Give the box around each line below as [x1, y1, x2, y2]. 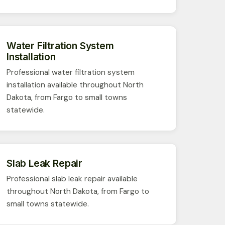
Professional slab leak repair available [7, 173, 138, 184]
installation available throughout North [7, 79, 144, 90]
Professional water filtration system [7, 67, 135, 77]
